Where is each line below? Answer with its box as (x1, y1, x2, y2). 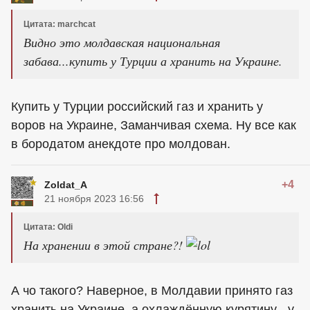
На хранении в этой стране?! (24, 236, 186, 253)
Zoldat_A (44, 179, 87, 190)
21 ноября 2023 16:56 (44, 192, 144, 204)
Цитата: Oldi (24, 221, 73, 232)
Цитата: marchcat (24, 19, 95, 29)
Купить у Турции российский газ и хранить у (11, 99, 263, 113)
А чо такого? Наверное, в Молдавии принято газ (11, 284, 293, 298)
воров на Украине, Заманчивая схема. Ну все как (11, 118, 296, 132)
